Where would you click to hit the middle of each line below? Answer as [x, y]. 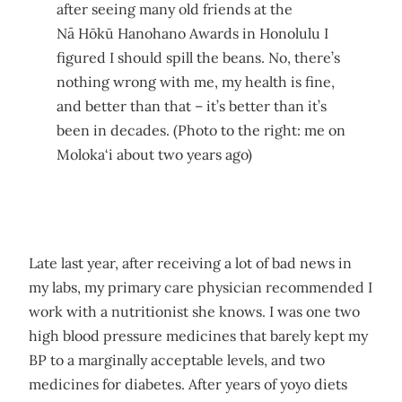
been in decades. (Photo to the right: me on [201, 130]
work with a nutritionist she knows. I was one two [194, 312]
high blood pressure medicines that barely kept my [198, 336]
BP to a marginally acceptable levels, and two [177, 360]
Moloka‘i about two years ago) [154, 154]
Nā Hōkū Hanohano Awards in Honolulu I [192, 33]
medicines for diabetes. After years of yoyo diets [188, 385]
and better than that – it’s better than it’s [191, 105]
